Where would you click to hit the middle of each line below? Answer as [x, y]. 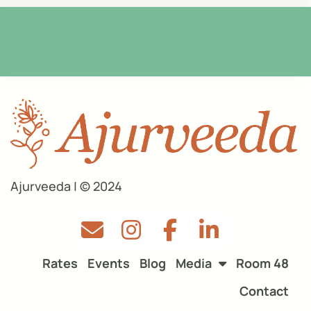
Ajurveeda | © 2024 [66, 186]
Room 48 [262, 263]
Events [109, 263]
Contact [264, 291]
